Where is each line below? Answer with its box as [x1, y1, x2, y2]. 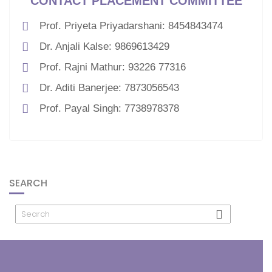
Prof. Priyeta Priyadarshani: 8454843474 [39, 20, 223, 32]
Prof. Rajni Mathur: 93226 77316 [39, 61, 186, 73]
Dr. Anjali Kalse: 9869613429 [39, 41, 169, 52]
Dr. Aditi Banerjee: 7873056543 [39, 82, 179, 93]
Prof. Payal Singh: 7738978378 [39, 103, 179, 114]
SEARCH [9, 176, 47, 190]
